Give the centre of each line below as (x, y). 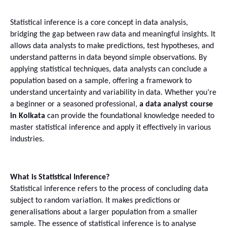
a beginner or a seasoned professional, (75, 104)
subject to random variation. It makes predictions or (95, 200)
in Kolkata (28, 116)
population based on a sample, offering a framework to (101, 81)
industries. (27, 139)
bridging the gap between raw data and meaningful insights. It (113, 34)
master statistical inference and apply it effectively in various (110, 128)
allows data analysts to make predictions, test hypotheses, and (112, 46)
